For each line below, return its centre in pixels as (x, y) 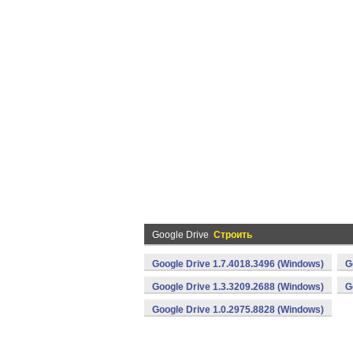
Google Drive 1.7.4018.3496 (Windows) (238, 264)
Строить (233, 235)
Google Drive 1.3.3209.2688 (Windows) (238, 287)
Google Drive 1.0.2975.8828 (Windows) (238, 310)
